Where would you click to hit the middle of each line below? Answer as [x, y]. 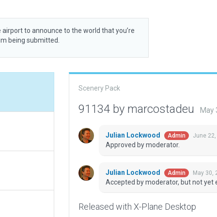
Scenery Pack [99, 88]
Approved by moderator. [142, 145]
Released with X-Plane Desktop [137, 207]
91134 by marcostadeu [138, 109]
